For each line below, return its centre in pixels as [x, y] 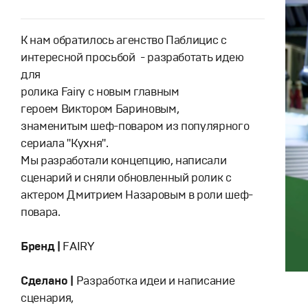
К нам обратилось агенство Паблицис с [124, 40]
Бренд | [42, 246]
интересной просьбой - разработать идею [132, 57]
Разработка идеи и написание [154, 281]
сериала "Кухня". [65, 143]
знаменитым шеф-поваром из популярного [135, 126]
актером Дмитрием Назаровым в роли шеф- [137, 195]
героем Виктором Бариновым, [100, 109]
